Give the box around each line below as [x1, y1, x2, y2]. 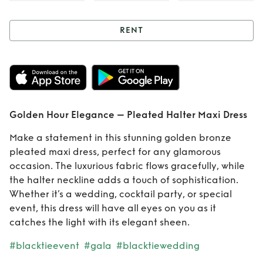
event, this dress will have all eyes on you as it [9, 203, 216, 214]
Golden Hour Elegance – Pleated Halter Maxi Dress [9, 109, 247, 120]
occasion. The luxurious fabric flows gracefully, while [9, 160, 245, 171]
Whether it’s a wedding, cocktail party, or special [9, 188, 232, 200]
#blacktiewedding [116, 240, 200, 251]
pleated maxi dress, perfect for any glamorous [9, 146, 221, 157]
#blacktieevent [9, 240, 79, 251]
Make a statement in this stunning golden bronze [9, 132, 231, 143]
